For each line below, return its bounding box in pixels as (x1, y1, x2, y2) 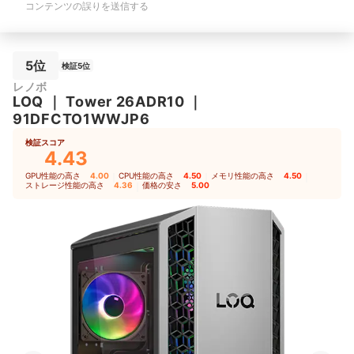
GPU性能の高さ (25, 170, 81, 180)
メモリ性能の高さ (211, 170, 274, 180)
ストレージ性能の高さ (25, 179, 104, 190)
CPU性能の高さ (119, 170, 174, 180)
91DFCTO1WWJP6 (13, 110, 150, 127)
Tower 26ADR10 (66, 92, 185, 110)
